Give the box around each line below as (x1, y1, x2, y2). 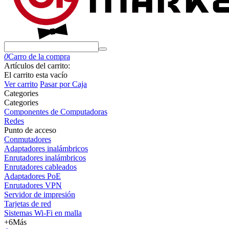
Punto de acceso (4, 126, 56, 134)
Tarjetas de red (4, 199, 51, 208)
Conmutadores (4, 135, 51, 144)
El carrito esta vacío (4, 71, 67, 79)
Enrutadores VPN (4, 181, 62, 190)
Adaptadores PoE (4, 172, 61, 180)
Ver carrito (4, 80, 38, 88)
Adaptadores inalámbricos (4, 144, 88, 153)
